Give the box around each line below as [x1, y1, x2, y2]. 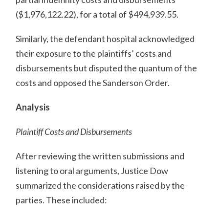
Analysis [16, 102, 50, 112]
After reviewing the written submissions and [16, 151, 185, 161]
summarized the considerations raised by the [16, 180, 185, 191]
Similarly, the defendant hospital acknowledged [16, 33, 195, 44]
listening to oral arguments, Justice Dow [16, 165, 169, 176]
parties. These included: [16, 195, 108, 205]
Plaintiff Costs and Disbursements [16, 126, 132, 137]
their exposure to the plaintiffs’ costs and [16, 48, 172, 59]
